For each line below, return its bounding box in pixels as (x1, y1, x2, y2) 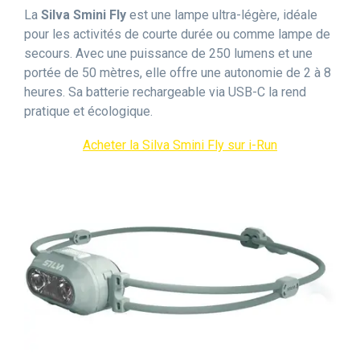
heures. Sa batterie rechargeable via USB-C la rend (24, 84, 306, 100)
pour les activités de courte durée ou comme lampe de (24, 27, 330, 42)
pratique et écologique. (24, 104, 153, 119)
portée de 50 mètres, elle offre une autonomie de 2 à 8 (24, 65, 331, 80)
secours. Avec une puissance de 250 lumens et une (24, 46, 313, 61)
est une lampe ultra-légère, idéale (126, 7, 317, 22)
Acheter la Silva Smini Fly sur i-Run (83, 137, 277, 153)
